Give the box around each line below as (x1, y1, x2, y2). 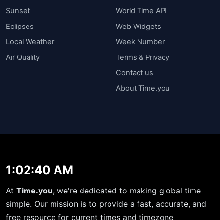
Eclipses (6, 22, 34, 31)
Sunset (6, 6, 30, 15)
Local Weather (6, 37, 54, 47)
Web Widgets (116, 22, 161, 31)
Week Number (116, 37, 165, 47)
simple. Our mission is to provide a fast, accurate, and (6, 199, 206, 209)
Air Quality (6, 53, 40, 62)
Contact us (116, 68, 153, 78)
